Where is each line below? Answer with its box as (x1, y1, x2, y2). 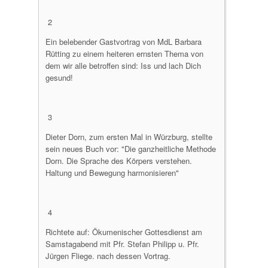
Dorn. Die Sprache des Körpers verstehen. (45, 155, 192, 166)
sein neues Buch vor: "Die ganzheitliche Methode (45, 143, 216, 154)
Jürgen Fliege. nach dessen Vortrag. (45, 250, 170, 261)
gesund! (45, 72, 73, 83)
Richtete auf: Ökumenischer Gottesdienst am (45, 226, 202, 237)
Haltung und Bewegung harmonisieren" (45, 167, 179, 178)
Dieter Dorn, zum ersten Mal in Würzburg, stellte (45, 131, 212, 142)
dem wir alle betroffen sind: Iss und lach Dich (45, 60, 201, 71)
